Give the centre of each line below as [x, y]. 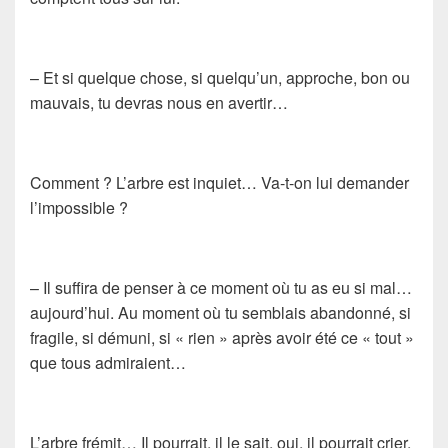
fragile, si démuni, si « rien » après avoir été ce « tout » [222, 337]
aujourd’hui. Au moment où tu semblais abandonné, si [220, 312]
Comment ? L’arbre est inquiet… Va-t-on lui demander [219, 182]
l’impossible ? [79, 207]
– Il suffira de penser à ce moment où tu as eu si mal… [221, 287]
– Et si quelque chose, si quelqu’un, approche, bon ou [220, 77]
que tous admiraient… [108, 362]
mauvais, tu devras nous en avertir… [159, 102]
